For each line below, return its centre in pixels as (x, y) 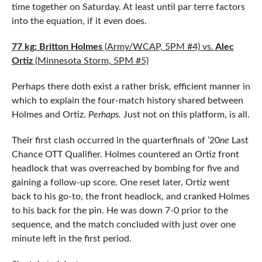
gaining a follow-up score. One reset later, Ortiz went (120, 183)
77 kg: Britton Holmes (58, 47)
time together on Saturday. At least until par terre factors (128, 7)
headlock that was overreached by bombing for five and (125, 169)
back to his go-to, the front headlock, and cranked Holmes (130, 197)
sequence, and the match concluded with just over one (123, 225)
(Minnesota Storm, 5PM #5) (90, 61)
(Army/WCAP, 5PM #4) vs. (159, 47)
